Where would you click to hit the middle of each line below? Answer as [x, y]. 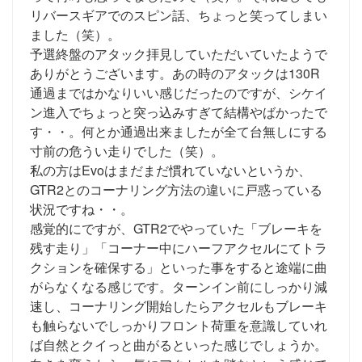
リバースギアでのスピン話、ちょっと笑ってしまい [179, 15]
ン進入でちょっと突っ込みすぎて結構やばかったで [179, 112]
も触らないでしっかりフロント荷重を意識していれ [179, 325]
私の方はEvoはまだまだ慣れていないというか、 [170, 170]
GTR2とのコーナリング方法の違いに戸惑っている [176, 189]
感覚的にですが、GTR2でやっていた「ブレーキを [176, 228]
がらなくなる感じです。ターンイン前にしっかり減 [179, 286]
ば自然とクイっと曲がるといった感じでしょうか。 [179, 344]
